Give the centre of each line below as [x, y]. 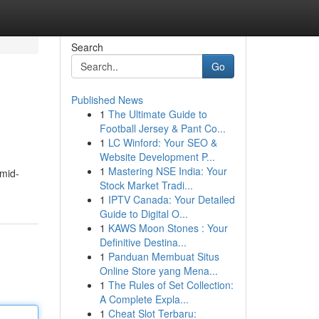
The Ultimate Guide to [157, 114]
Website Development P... [157, 157]
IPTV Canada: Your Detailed [171, 199]
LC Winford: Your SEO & [162, 142]
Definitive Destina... [143, 242]
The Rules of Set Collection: [171, 285]
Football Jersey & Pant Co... [162, 128]
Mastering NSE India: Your [167, 171]
